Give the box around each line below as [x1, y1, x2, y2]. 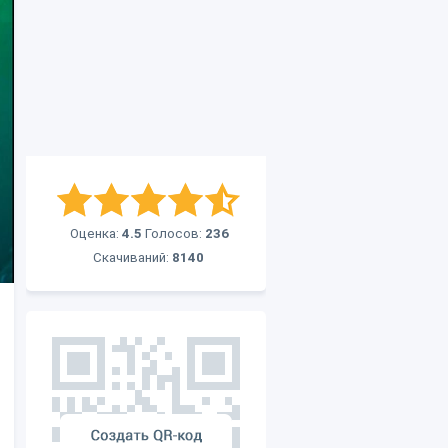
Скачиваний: [93, 250, 172, 265]
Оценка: [70, 226, 122, 241]
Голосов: [142, 226, 205, 241]
